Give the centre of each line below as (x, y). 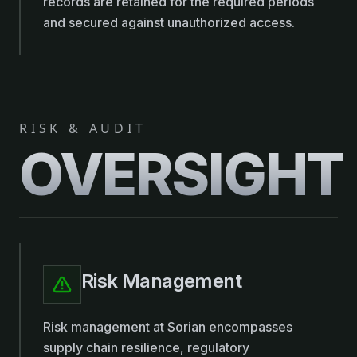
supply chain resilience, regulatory (146, 347)
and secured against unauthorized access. (169, 22)
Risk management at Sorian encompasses (168, 327)
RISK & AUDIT (83, 128)
